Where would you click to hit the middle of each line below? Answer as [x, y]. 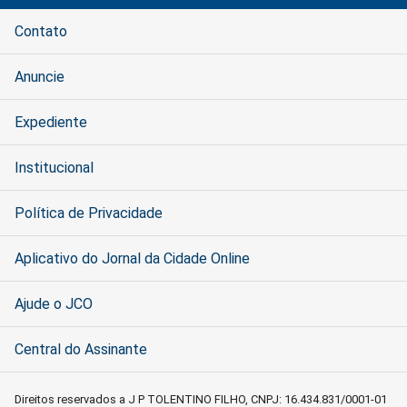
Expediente [51, 122]
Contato [41, 31]
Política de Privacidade [89, 213]
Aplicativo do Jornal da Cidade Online [132, 258]
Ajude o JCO [54, 303]
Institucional [54, 167]
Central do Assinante [81, 349]
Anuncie [40, 76]
